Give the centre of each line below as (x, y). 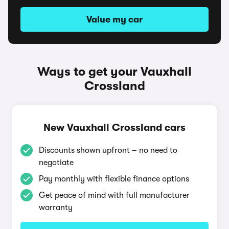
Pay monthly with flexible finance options (114, 179)
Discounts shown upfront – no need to (108, 150)
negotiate (56, 163)
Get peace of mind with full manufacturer (114, 195)
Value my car (114, 19)
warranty (56, 208)
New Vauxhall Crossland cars (114, 128)
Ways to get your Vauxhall (114, 72)
